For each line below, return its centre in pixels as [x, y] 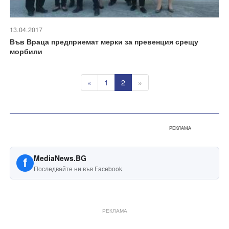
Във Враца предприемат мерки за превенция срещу [104, 41]
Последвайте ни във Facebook [78, 168]
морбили [26, 51]
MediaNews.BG [60, 158]
